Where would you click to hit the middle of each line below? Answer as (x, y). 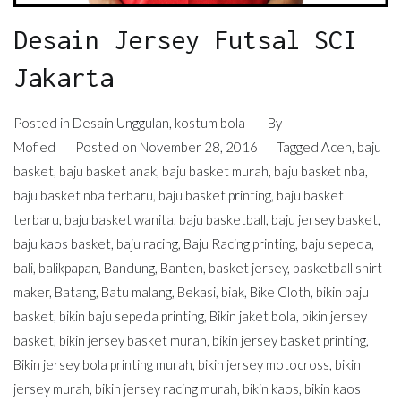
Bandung (129, 267)
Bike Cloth (280, 291)
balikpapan (68, 267)
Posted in (43, 122)
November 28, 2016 (198, 146)
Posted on (107, 146)
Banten (182, 267)
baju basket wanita (119, 219)
